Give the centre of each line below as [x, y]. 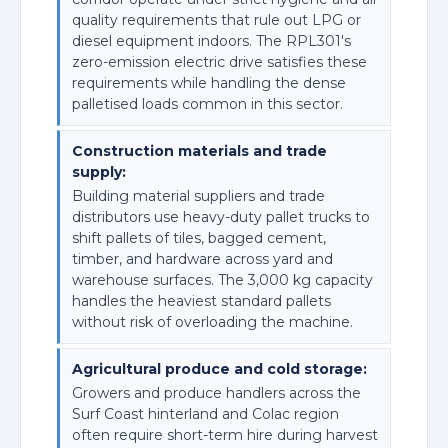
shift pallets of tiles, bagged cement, [199, 237]
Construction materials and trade [199, 150]
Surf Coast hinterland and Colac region [205, 414]
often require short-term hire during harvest [225, 435]
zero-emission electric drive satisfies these [219, 61]
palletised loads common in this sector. [207, 103]
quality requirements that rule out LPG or [216, 19]
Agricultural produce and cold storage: [219, 368]
